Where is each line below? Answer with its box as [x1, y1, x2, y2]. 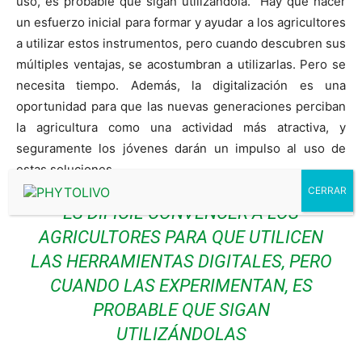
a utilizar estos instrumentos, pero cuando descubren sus [16, 35, 346, 51]
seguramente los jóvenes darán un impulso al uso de [16, 140, 346, 156]
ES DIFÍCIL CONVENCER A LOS [63, 202, 299, 223]
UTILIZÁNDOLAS [116, 323, 246, 344]
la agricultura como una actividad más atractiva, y [16, 119, 346, 135]
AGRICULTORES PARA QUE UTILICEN [39, 226, 323, 247]
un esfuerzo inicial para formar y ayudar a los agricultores [16, 14, 346, 30]
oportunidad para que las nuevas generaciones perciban [16, 98, 346, 114]
